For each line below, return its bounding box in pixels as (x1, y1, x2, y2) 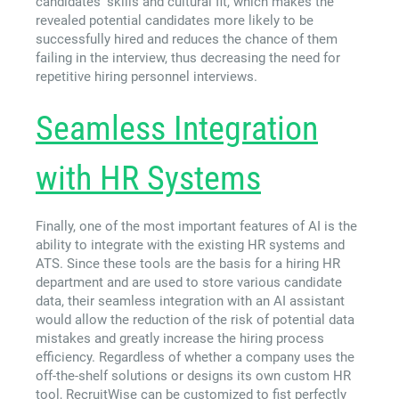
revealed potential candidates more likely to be (36, 12, 313, 29)
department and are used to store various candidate (36, 274, 342, 291)
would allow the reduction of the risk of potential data (36, 312, 354, 329)
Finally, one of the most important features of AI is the (36, 218, 357, 235)
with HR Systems (36, 159, 261, 199)
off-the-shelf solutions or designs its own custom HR (36, 368, 351, 385)
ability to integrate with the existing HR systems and (36, 237, 345, 254)
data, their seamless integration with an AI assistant (36, 293, 345, 310)
